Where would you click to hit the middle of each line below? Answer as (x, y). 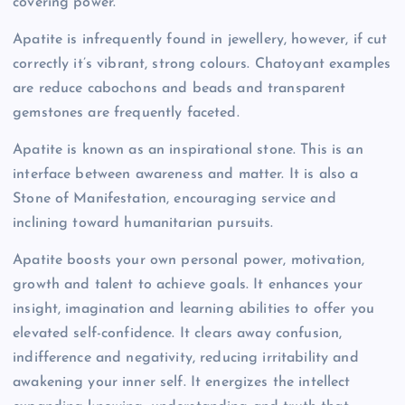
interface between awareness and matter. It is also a (186, 175)
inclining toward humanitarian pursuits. (143, 224)
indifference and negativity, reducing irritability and (186, 358)
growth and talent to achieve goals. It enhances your (188, 285)
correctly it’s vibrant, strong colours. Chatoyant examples (202, 65)
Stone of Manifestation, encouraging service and (174, 199)
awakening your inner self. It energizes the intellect (182, 383)
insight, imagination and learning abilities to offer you (193, 310)
